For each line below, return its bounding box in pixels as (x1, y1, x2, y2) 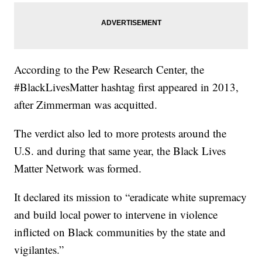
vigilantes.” (14, 242, 64, 257)
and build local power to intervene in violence (14, 206, 218, 222)
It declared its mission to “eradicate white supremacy (14, 189, 247, 204)
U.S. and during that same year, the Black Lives (14, 143, 226, 158)
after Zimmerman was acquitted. (14, 96, 158, 112)
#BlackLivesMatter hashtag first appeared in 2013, (14, 79, 239, 94)
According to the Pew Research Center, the (14, 61, 205, 77)
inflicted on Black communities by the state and (14, 224, 226, 239)
